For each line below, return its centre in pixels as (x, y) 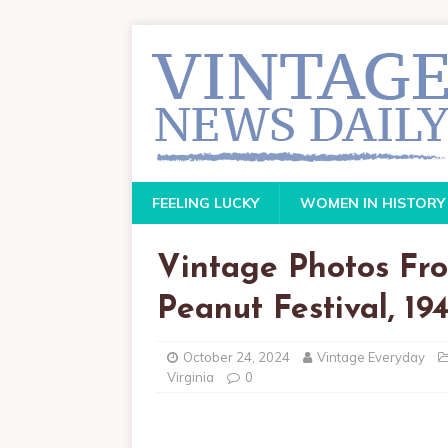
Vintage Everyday (371, 357)
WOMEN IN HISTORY (372, 203)
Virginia (190, 377)
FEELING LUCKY (205, 203)
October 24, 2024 (236, 357)
